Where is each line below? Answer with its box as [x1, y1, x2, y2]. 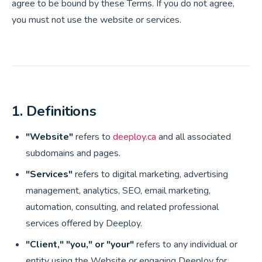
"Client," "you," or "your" [26, 238, 134, 251]
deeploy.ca [113, 130, 156, 143]
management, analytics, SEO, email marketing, [26, 184, 211, 197]
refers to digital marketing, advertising [73, 168, 228, 181]
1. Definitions [12, 102, 96, 120]
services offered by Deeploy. [26, 217, 142, 230]
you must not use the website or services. [12, 13, 181, 26]
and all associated [156, 130, 231, 143]
